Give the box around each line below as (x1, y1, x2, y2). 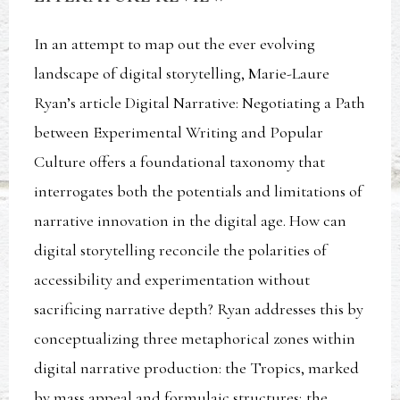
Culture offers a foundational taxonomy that (34, 152, 326, 172)
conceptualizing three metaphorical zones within (34, 329, 356, 349)
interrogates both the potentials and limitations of (34, 181, 363, 202)
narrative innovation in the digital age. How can (34, 211, 347, 231)
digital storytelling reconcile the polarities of (34, 240, 328, 261)
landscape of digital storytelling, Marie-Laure (34, 63, 330, 84)
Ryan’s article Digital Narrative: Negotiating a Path (34, 93, 366, 113)
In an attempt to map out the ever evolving (34, 34, 316, 54)
